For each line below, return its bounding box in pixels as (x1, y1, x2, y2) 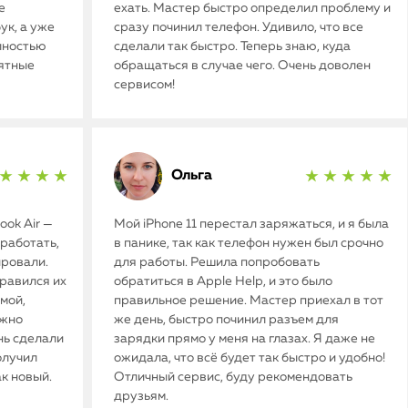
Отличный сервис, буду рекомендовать (113, 370, 352, 383)
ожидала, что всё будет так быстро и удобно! (113, 351, 385, 364)
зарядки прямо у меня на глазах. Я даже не (113, 331, 375, 345)
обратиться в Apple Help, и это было (113, 274, 332, 288)
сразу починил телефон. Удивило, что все (113, 20, 363, 34)
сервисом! (113, 77, 175, 91)
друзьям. (113, 389, 168, 403)
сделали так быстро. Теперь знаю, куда (113, 39, 351, 53)
